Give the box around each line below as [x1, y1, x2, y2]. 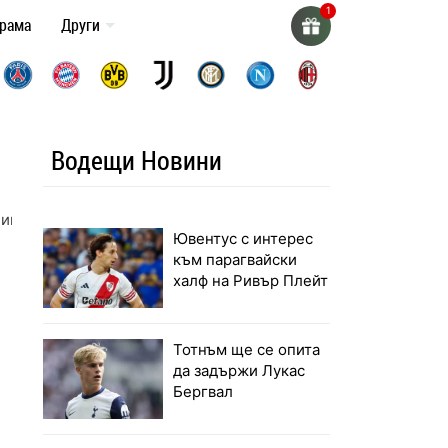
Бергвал [173, 382, 234, 402]
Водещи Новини [51, 142, 223, 179]
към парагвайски [173, 250, 298, 270]
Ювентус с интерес [173, 229, 314, 249]
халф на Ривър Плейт [173, 271, 329, 291]
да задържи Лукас [173, 361, 306, 381]
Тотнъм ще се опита [173, 340, 321, 360]
